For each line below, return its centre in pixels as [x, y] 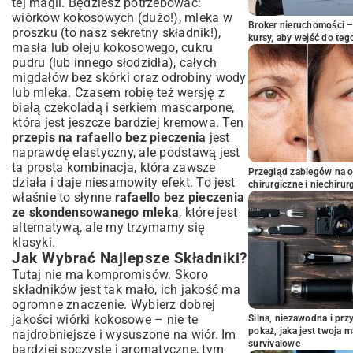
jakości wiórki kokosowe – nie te [105, 320]
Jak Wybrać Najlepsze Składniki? [130, 258]
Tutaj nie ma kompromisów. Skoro [110, 275]
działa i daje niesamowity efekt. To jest [123, 182]
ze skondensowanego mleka [95, 212]
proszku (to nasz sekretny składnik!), [117, 33]
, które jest [208, 212]
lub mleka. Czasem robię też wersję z [118, 93]
